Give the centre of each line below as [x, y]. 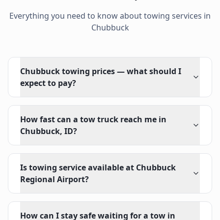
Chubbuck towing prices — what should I [101, 71]
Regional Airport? [55, 179]
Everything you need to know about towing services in [110, 16]
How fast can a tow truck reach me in [93, 119]
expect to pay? [48, 83]
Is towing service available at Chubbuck [98, 167]
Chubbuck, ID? [49, 131]
